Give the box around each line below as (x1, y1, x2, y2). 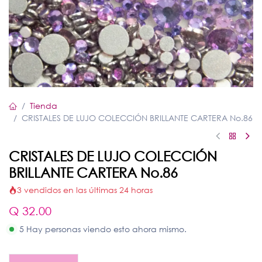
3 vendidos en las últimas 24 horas (17, 184, 153, 195)
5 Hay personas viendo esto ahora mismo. (19, 223, 187, 235)
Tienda (30, 100, 57, 111)
